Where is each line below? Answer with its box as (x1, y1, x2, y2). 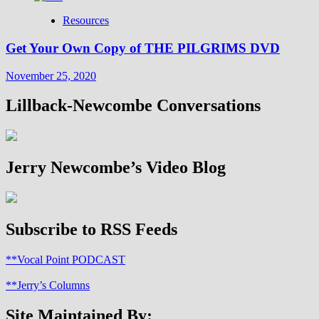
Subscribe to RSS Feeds (6, 220, 177, 239)
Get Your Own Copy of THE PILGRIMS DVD (6, 40, 280, 56)
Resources (63, 14, 109, 27)
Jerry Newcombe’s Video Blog (6, 158, 226, 177)
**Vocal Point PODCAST (6, 253, 125, 266)
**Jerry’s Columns (6, 279, 90, 291)
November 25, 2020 (6, 69, 96, 82)
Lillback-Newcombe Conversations (6, 96, 261, 115)
